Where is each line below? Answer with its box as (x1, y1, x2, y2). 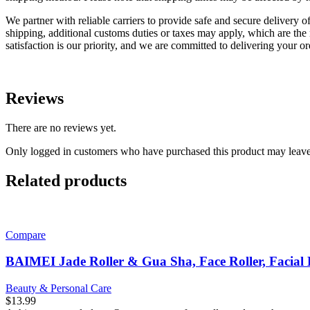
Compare (6, 228, 46, 241)
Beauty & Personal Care (6, 282, 111, 295)
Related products (6, 171, 127, 190)
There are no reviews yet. (6, 121, 116, 134)
